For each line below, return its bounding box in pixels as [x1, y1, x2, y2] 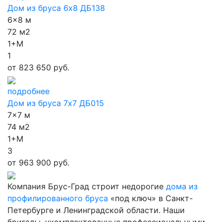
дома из [166, 181, 198, 191]
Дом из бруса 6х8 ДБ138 [7, 3, 105, 13]
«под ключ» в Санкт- [108, 193, 193, 203]
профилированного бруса [7, 193, 108, 203]
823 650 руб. [16, 62, 69, 72]
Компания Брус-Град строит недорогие [7, 181, 166, 191]
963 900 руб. [16, 158, 69, 167]
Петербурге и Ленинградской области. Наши [7, 205, 185, 215]
